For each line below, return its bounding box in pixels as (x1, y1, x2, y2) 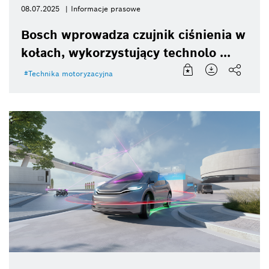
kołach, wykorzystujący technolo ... (21, 45, 231, 61)
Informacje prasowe (71, 4, 141, 14)
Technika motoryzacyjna (28, 69, 113, 79)
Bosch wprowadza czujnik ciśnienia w (21, 27, 246, 43)
